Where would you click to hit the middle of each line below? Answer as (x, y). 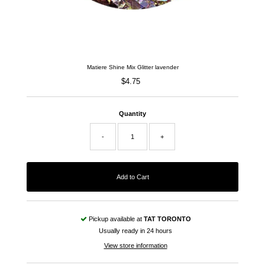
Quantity (132, 113)
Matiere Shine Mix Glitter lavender (132, 67)
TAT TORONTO (167, 219)
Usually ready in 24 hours (135, 230)
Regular (146, 81)
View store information (135, 245)
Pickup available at (115, 219)
